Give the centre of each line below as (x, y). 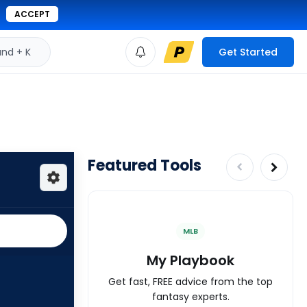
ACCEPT (32, 14)
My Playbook (191, 260)
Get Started (248, 52)
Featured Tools (145, 165)
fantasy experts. (191, 296)
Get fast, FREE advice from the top (191, 281)
